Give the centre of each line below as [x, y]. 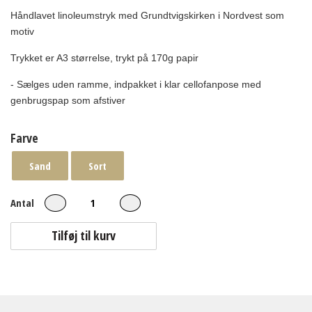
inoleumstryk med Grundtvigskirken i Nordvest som [172, 15]
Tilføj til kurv [84, 236]
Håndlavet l [35, 15]
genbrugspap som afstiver [69, 100]
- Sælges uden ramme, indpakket [85, 84]
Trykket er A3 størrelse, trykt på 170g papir [104, 58]
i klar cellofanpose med [210, 84]
